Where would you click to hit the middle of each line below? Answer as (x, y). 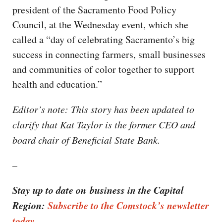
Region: (30, 205)
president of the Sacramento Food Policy (94, 9)
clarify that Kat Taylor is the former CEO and (104, 124)
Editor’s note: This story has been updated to (103, 109)
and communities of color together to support (104, 69)
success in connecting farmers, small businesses (109, 54)
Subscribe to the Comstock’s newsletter (128, 205)
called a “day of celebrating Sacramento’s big (104, 39)
